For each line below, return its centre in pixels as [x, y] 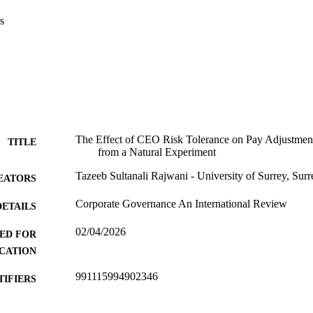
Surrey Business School [128, 304]
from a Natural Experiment [157, 152]
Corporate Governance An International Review [181, 203]
